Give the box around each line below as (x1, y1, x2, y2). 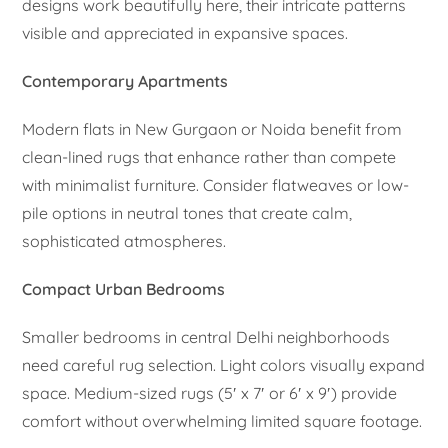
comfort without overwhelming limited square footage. (22, 410, 423, 431)
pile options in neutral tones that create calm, (22, 202, 353, 223)
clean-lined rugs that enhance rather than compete (22, 146, 397, 167)
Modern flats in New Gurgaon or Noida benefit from (22, 118, 403, 139)
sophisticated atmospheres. (22, 230, 227, 251)
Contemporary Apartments (22, 70, 229, 91)
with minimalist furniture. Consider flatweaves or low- (22, 174, 410, 195)
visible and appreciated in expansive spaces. (22, 22, 349, 43)
